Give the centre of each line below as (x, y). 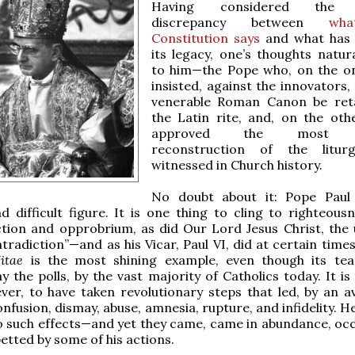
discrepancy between (240, 22)
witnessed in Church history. (237, 164)
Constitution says (206, 38)
